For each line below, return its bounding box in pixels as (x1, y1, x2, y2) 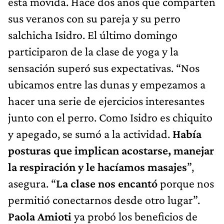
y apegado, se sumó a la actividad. (8, 126, 172, 140)
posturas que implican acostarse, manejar (8, 143, 214, 157)
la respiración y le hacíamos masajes (8, 159, 187, 173)
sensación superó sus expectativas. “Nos (8, 60, 199, 74)
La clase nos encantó (56, 176, 160, 190)
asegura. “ (8, 176, 56, 190)
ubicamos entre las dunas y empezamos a (8, 77, 205, 91)
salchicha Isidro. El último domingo (8, 27, 177, 41)
